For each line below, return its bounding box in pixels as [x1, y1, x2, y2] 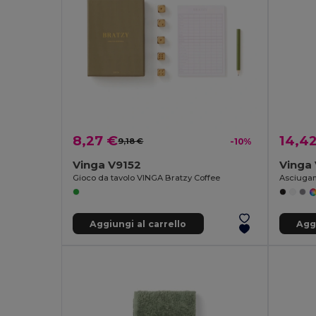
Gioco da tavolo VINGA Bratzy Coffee [73, 173, 221, 183]
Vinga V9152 [73, 158, 142, 172]
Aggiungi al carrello [90, 218, 187, 229]
